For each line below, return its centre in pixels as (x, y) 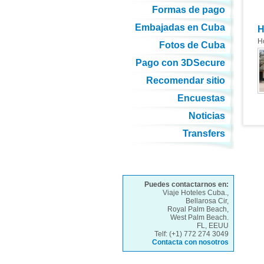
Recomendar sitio (185, 80)
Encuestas (201, 98)
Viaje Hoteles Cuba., (195, 193)
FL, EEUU (212, 226)
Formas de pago (188, 10)
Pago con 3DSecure (180, 63)
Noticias (207, 116)
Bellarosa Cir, (207, 201)
